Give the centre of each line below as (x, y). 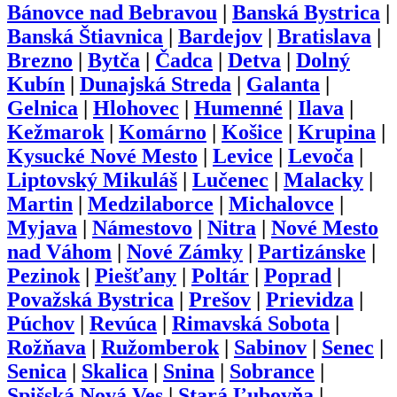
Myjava (42, 228)
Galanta (283, 85)
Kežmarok (55, 132)
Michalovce (281, 204)
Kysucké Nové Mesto (102, 156)
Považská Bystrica (90, 300)
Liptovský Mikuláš (92, 180)
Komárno (163, 132)
